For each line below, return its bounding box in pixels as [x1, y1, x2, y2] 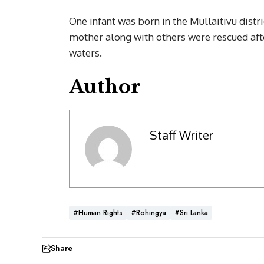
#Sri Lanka [174, 207, 208, 219]
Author [69, 75, 141, 99]
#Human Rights [73, 207, 123, 219]
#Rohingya [131, 207, 166, 219]
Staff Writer [149, 127, 213, 143]
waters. [69, 47, 102, 60]
